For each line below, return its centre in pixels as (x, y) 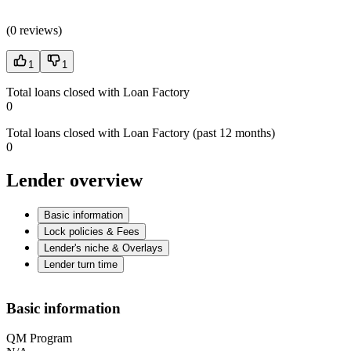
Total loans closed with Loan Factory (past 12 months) (141, 133)
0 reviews (34, 31)
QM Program (39, 338)
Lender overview (74, 181)
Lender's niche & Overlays (103, 248)
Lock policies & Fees (92, 232)
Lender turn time (81, 265)
